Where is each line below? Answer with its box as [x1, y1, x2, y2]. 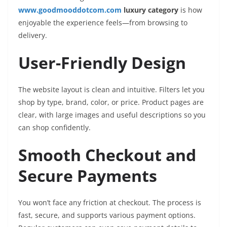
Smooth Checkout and [18, 144, 196, 166]
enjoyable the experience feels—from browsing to [18, 18, 187, 28]
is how [178, 5, 202, 15]
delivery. [18, 30, 47, 41]
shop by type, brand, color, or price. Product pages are [18, 97, 204, 107]
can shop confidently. [18, 123, 91, 133]
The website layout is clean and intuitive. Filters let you [18, 85, 205, 95]
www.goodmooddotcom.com [18, 5, 122, 15]
